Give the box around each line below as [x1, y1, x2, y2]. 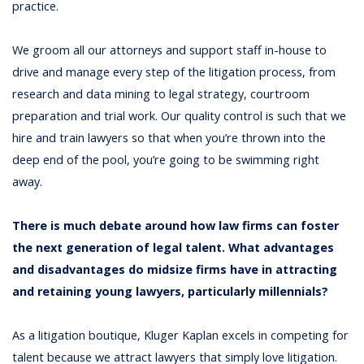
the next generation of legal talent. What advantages [12, 240, 335, 256]
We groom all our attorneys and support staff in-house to [12, 42, 327, 58]
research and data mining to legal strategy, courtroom [12, 86, 310, 102]
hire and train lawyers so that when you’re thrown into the [12, 130, 327, 145]
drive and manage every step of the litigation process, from [12, 64, 336, 80]
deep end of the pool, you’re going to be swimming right [12, 152, 320, 167]
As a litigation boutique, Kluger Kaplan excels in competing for [12, 327, 349, 344]
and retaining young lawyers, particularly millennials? [12, 284, 329, 300]
